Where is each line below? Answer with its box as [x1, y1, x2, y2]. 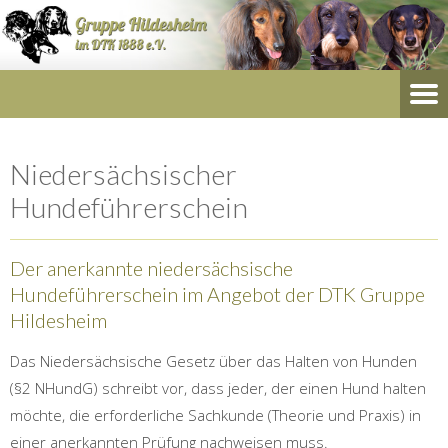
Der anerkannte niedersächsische [10, 256, 293, 281]
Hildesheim [10, 308, 107, 333]
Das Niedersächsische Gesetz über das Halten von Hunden [10, 351, 417, 372]
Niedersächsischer [10, 157, 237, 192]
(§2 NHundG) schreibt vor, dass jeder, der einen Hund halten [10, 378, 426, 399]
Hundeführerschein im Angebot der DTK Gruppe [10, 282, 425, 307]
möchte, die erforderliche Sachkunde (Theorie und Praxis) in [10, 405, 421, 426]
